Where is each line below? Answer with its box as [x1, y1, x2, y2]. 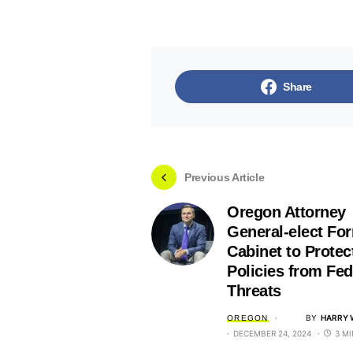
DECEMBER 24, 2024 [233, 329, 311, 338]
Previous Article [184, 170, 265, 184]
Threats [227, 282, 281, 299]
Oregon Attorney [227, 203, 346, 221]
